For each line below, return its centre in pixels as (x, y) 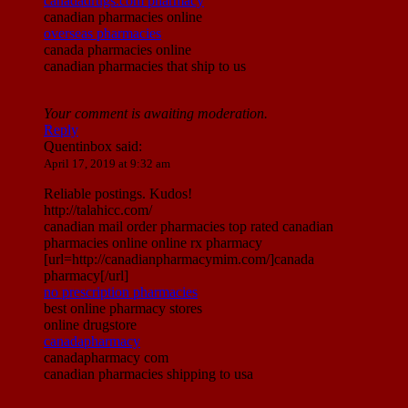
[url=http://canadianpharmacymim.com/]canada (179, 260)
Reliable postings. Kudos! (118, 194)
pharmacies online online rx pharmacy (153, 243)
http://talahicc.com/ (98, 210)
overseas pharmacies (102, 34)
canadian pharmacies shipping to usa (148, 374)
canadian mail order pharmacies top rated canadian (189, 227)
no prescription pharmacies (121, 292)
